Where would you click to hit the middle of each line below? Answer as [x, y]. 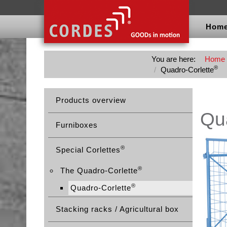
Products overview [91, 100]
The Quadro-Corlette [99, 171]
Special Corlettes [88, 150]
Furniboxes [77, 125]
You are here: [176, 59]
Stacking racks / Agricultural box [117, 209]
